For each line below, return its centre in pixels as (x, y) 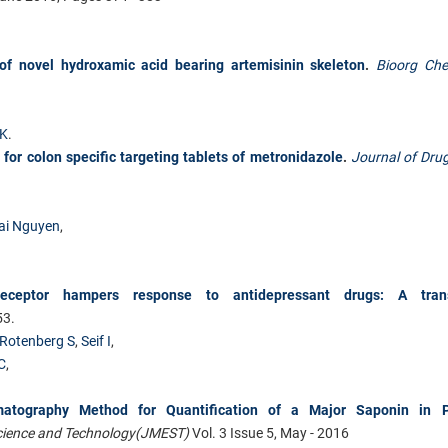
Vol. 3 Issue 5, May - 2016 (269, 432)
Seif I (96, 340)
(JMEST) (162, 432)
